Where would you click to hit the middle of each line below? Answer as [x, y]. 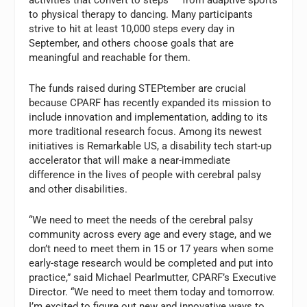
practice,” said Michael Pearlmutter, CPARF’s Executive [153, 277]
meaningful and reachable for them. [110, 57]
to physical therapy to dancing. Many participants [141, 14]
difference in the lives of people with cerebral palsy [145, 174]
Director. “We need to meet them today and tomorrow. [152, 292]
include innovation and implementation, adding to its [149, 117]
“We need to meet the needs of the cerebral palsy [141, 220]
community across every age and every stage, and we [150, 234]
